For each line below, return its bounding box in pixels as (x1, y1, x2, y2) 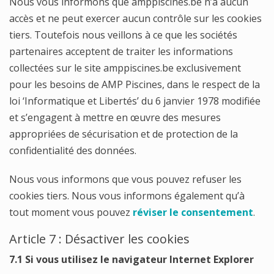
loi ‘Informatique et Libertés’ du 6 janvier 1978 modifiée (9, 94, 261, 108)
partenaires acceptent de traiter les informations (9, 45, 233, 58)
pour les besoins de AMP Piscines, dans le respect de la (9, 78, 260, 91)
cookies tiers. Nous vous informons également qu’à (9, 189, 245, 202)
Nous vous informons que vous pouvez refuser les (9, 172, 242, 186)
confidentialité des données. (9, 144, 136, 157)
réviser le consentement (133, 206, 253, 219)
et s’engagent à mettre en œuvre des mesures (9, 111, 221, 124)
